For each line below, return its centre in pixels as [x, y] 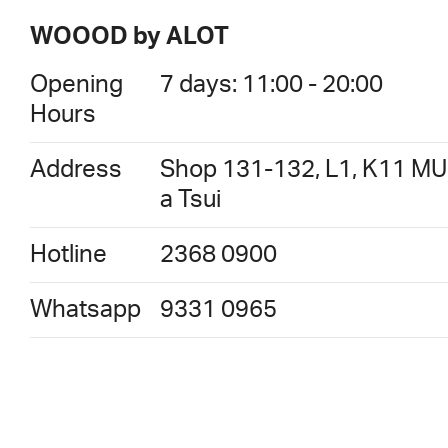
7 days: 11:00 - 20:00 [271, 84]
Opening [76, 84]
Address [76, 169]
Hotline [68, 254]
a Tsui [190, 199]
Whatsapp [85, 309]
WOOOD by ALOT [129, 36]
